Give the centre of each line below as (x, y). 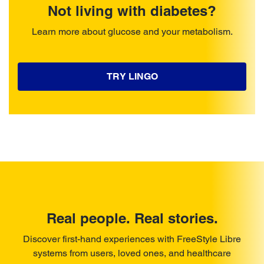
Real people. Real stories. (132, 218)
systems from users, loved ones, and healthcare (132, 253)
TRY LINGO (132, 77)
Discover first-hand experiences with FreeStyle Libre (132, 239)
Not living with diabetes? (132, 11)
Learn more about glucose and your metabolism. (132, 32)
